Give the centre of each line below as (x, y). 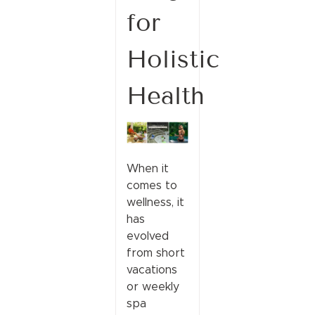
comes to (152, 185)
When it (147, 168)
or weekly (153, 286)
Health (165, 96)
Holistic (173, 59)
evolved (147, 236)
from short (155, 252)
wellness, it (155, 202)
